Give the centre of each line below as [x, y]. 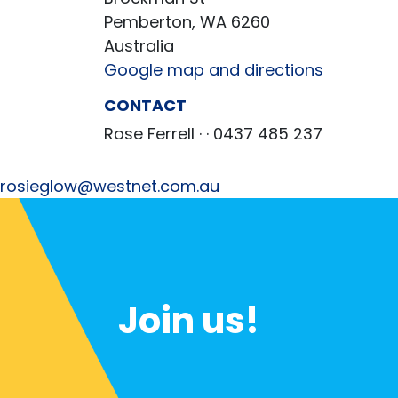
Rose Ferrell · [155, 134]
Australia [139, 46]
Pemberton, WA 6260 [187, 22]
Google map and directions [214, 70]
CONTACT [145, 105]
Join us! [189, 321]
